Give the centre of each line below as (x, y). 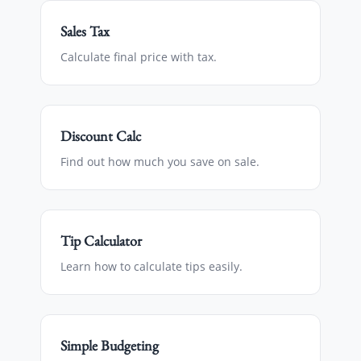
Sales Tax (85, 31)
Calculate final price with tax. (139, 57)
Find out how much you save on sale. (160, 162)
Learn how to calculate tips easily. (151, 266)
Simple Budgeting (110, 345)
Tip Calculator (101, 241)
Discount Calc (101, 136)
